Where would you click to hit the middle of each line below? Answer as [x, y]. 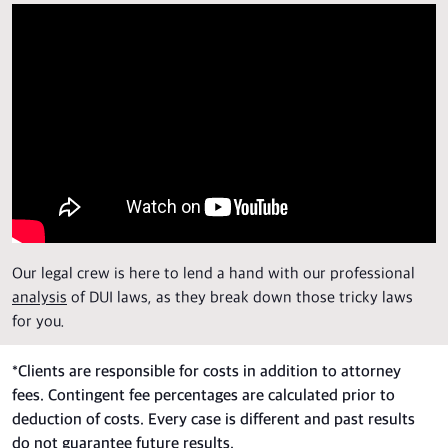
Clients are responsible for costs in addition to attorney [209, 372]
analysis [39, 298]
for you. [38, 322]
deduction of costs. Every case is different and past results [213, 420]
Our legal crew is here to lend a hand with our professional [213, 274]
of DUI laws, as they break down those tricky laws [240, 298]
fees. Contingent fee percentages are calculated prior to [203, 396]
